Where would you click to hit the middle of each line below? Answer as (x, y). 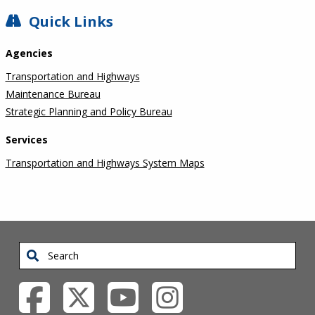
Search (34, 250)
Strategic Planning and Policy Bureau (89, 111)
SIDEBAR (38, 22)
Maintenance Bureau (53, 94)
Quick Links (71, 21)
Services (26, 139)
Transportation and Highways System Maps (105, 162)
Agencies (29, 53)
